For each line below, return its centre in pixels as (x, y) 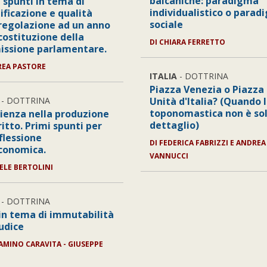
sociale (166, 24)
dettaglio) (174, 125)
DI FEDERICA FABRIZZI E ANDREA (207, 143)
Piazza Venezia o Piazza (207, 89)
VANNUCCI (169, 156)
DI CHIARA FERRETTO (187, 42)
